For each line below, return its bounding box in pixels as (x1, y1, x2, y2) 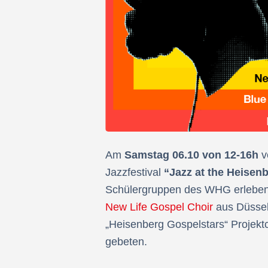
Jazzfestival (105, 166, 164, 179)
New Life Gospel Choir (105, 201, 213, 214)
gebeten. (105, 236, 147, 248)
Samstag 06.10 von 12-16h (124, 149, 258, 162)
